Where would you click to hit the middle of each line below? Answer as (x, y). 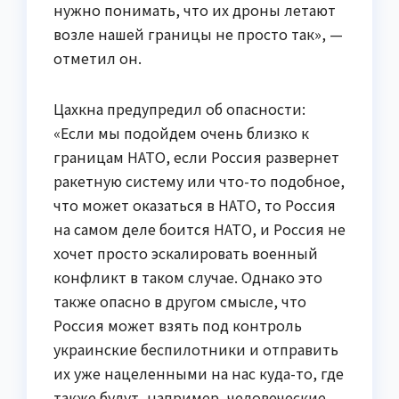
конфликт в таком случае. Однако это (188, 277)
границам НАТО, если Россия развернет (196, 157)
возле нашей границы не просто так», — (198, 34)
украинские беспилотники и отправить (196, 350)
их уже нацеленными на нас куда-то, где (199, 374)
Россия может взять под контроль (178, 326)
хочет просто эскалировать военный (186, 253)
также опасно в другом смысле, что (180, 301)
